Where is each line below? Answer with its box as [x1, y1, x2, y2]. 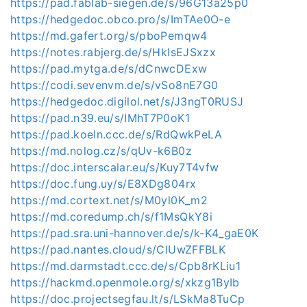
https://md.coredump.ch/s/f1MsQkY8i [10, 209, 212, 223]
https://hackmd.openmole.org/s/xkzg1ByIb [10, 275, 240, 289]
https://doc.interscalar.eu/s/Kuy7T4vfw [10, 160, 219, 174]
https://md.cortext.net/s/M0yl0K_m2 [10, 193, 208, 207]
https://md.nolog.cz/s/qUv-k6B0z [10, 143, 192, 158]
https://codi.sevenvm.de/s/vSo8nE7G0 [10, 77, 219, 92]
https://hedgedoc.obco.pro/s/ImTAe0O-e [10, 12, 230, 26]
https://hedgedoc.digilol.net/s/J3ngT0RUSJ [10, 94, 244, 108]
